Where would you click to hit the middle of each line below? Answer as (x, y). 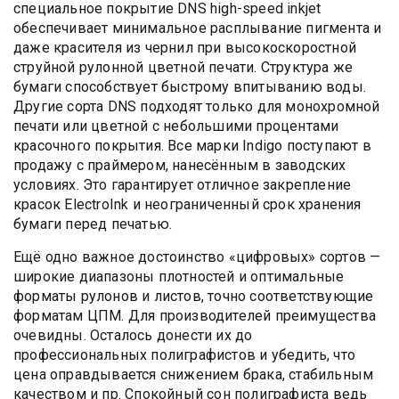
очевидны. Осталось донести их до (133, 335)
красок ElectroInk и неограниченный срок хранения (187, 204)
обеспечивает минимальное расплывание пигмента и (198, 28)
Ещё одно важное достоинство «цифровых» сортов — (197, 256)
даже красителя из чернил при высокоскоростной (185, 47)
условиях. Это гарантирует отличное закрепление (183, 184)
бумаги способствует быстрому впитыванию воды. (190, 86)
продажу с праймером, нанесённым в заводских (180, 165)
